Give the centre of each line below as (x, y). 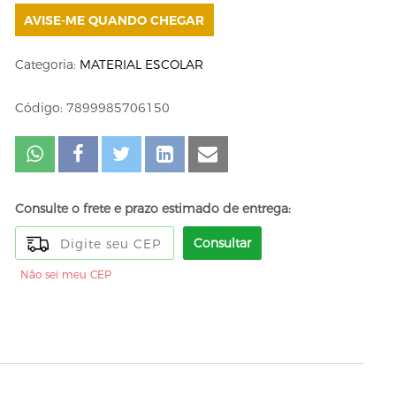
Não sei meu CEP (65, 275)
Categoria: (47, 65)
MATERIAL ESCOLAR (141, 65)
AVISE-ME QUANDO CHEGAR (114, 20)
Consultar (222, 244)
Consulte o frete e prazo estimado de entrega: (152, 209)
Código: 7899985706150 (92, 108)
